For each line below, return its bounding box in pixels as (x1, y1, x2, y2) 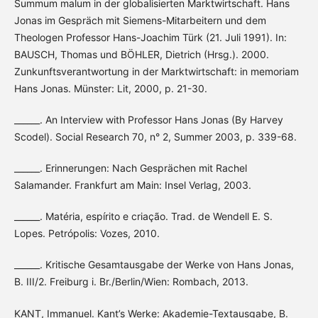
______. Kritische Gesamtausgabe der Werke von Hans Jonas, (13, 258, 294, 271)
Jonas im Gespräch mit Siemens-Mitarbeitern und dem (13, 14, 266, 27)
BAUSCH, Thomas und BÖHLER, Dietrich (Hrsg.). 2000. (13, 48, 269, 61)
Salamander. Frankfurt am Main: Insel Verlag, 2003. (13, 179, 251, 192)
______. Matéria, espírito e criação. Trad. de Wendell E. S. (13, 210, 273, 223)
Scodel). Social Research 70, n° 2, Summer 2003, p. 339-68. (13, 131, 297, 143)
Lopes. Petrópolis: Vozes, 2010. (13, 227, 160, 240)
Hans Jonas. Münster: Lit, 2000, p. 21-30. (13, 82, 207, 95)
